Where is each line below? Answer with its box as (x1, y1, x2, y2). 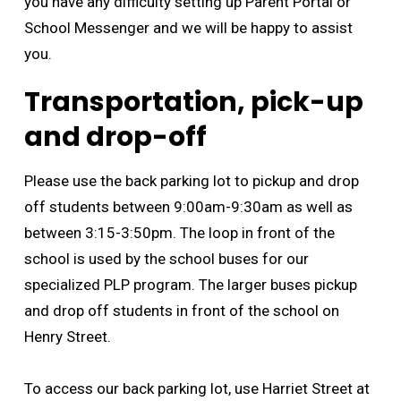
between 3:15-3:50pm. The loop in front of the (23, 224, 335, 242)
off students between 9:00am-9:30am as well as (23, 198, 353, 216)
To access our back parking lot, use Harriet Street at (23, 380, 370, 397)
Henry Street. (23, 328, 115, 346)
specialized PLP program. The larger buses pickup (23, 276, 357, 294)
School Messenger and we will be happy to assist (23, 19, 353, 37)
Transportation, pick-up (23, 83, 363, 121)
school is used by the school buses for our (23, 250, 309, 268)
